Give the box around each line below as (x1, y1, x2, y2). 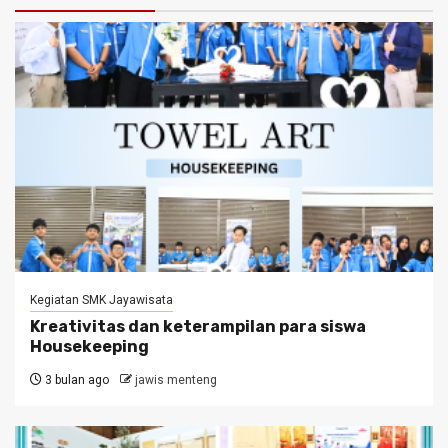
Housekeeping (30, 337, 149, 357)
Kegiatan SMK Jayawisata (30, 293, 173, 308)
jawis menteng (135, 373, 217, 388)
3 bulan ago (42, 373, 109, 388)
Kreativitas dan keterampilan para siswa (30, 317, 366, 337)
